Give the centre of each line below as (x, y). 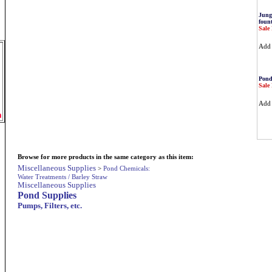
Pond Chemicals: (127, 168)
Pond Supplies (47, 195)
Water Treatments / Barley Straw (63, 177)
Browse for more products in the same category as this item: (106, 157)
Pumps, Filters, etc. (50, 206)
